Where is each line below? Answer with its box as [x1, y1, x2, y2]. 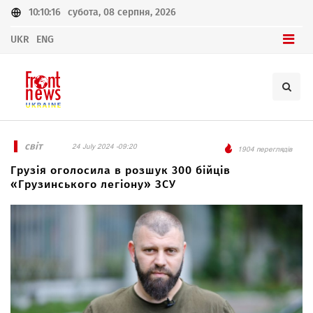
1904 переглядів [238, 145, 292, 154]
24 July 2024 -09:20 [72, 142, 137, 151]
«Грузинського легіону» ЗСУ [10, 177, 176, 191]
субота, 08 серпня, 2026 [68, 6, 176, 18]
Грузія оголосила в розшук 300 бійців [10, 163, 231, 177]
